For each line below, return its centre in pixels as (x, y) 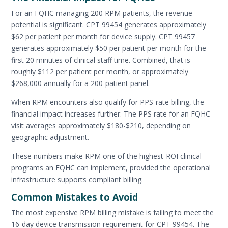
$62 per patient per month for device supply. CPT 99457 (103, 36)
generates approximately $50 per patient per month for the (109, 48)
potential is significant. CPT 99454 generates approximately (109, 24)
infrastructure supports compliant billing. (77, 179)
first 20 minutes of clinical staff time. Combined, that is (101, 60)
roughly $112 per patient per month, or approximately (100, 71)
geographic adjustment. (50, 137)
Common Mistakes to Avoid (75, 197)
